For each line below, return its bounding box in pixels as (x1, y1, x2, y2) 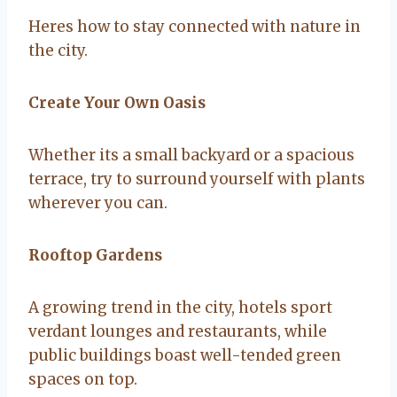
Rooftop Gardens (28, 245, 162, 265)
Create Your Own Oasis (28, 92, 206, 113)
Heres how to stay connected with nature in (28, 16, 361, 36)
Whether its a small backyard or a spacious (28, 144, 354, 165)
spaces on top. (28, 369, 137, 389)
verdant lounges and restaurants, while (28, 321, 327, 341)
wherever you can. (28, 192, 167, 213)
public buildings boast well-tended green (28, 345, 341, 365)
